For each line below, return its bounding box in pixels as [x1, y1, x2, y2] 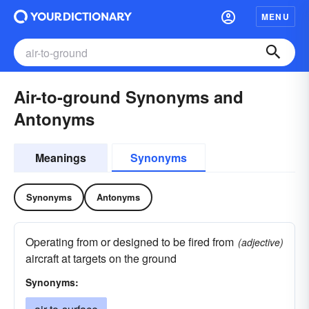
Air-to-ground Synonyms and [14, 85, 243, 108]
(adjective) [238, 235, 283, 249]
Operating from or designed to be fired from [26, 234, 234, 250]
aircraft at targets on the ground [26, 250, 177, 266]
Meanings [35, 150, 86, 166]
